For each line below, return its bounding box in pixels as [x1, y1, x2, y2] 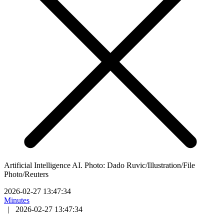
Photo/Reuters [4, 169, 48, 178]
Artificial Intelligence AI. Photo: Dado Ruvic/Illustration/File [4, 160, 195, 169]
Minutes [4, 195, 29, 204]
